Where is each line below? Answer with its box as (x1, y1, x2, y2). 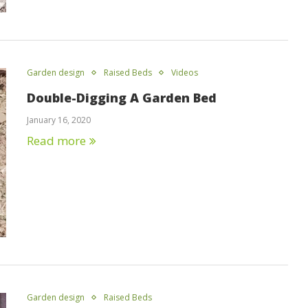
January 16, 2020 (27, 113, 91, 126)
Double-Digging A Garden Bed (27, 89, 217, 106)
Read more (27, 132, 86, 148)
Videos (171, 66, 198, 78)
